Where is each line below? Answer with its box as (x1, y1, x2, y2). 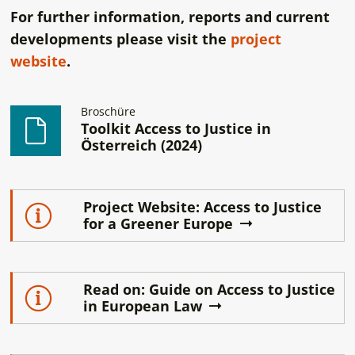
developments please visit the (10, 29, 231, 49)
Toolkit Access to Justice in (81, 118, 272, 138)
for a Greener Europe (83, 213, 238, 233)
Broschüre (81, 103, 136, 119)
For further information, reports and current (10, 7, 330, 27)
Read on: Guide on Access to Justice (83, 279, 336, 299)
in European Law (83, 296, 207, 315)
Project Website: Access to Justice (83, 197, 323, 216)
